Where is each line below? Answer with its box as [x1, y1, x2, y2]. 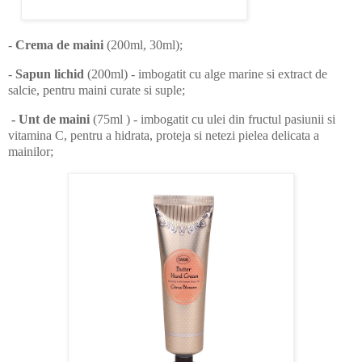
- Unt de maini [8, 112, 90, 126]
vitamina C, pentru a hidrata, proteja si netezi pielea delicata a [8, 128, 319, 142]
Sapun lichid [12, 67, 84, 82]
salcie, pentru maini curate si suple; [8, 83, 185, 98]
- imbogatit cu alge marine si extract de [131, 67, 327, 82]
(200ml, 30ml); [103, 38, 183, 53]
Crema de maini [15, 38, 103, 53]
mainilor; [8, 144, 53, 158]
